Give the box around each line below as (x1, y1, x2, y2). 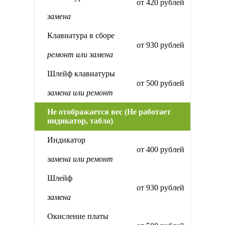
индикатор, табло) (47, 117, 113, 126)
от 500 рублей (136, 79, 184, 88)
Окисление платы (47, 212, 108, 221)
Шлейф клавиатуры (47, 69, 115, 78)
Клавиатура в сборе (47, 31, 115, 40)
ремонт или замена (47, 50, 113, 59)
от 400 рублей (136, 145, 184, 154)
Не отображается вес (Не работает (47, 107, 171, 117)
